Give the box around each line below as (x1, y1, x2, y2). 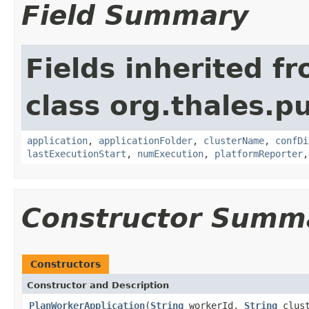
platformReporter (215, 148, 303, 159)
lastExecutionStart (27, 148, 126, 159)
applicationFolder (99, 134, 192, 146)
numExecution (137, 148, 203, 159)
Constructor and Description (27, 279, 169, 290)
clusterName (203, 134, 264, 146)
